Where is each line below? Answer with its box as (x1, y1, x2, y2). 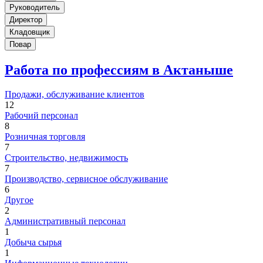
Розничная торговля (5, 131, 85, 142)
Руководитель (9, 2, 60, 12)
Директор (9, 15, 42, 24)
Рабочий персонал (5, 110, 78, 121)
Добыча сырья (5, 237, 62, 248)
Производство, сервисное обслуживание (5, 174, 168, 184)
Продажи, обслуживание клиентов (5, 89, 144, 100)
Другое (5, 195, 33, 205)
